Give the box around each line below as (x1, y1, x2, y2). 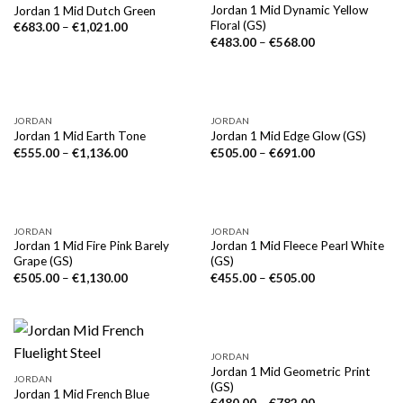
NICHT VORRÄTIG (239, 112, 361, 130)
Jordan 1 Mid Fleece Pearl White (210, 238, 384, 254)
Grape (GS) (13, 254, 73, 269)
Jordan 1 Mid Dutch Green (13, 4, 156, 19)
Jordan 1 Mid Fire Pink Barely (13, 238, 169, 254)
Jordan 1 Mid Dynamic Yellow (210, 3, 368, 18)
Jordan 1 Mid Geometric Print (210, 363, 371, 379)
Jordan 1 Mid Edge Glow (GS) (210, 129, 366, 144)
